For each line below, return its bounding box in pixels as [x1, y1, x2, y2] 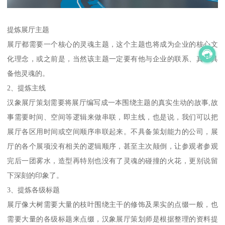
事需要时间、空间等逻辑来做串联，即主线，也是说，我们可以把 [7, 113, 218, 121]
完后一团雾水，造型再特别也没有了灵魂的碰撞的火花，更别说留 [7, 156, 218, 165]
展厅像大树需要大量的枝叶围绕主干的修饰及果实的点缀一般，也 [7, 200, 218, 208]
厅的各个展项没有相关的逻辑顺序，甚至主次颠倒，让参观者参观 [7, 142, 218, 150]
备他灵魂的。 [7, 69, 50, 77]
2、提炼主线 [7, 83, 46, 92]
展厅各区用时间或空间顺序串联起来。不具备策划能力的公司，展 [7, 127, 218, 136]
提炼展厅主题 [7, 25, 50, 34]
